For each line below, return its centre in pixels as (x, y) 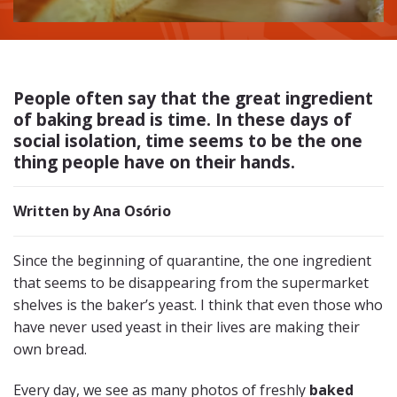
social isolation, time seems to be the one (188, 140)
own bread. (50, 349)
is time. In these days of (249, 119)
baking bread (91, 119)
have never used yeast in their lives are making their (187, 327)
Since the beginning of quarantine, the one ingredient (192, 260)
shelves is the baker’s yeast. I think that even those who (198, 304)
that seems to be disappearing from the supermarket (191, 282)
